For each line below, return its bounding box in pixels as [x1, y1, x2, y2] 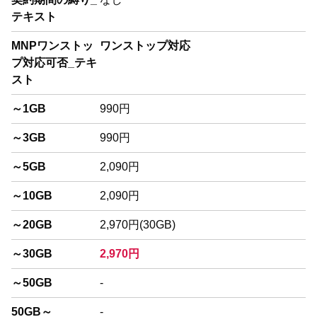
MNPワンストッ [11, 39, 93, 52]
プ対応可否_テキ [11, 56, 97, 69]
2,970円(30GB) [99, 218, 175, 231]
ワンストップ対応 [99, 39, 190, 52]
